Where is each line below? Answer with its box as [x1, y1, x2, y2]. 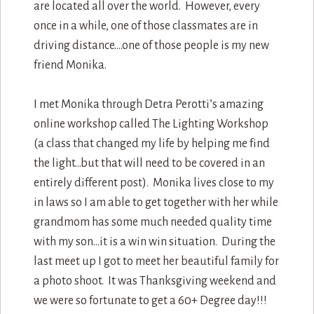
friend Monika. [33, 58, 107, 71]
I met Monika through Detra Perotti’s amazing [33, 97, 264, 111]
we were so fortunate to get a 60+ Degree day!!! [33, 294, 271, 307]
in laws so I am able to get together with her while [33, 196, 278, 209]
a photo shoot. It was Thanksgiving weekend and [33, 274, 276, 287]
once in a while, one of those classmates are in [33, 19, 258, 32]
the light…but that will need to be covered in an [33, 156, 265, 170]
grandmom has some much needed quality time [33, 215, 272, 228]
